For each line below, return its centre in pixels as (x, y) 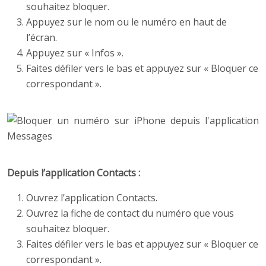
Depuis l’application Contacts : (74, 173)
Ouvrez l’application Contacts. (92, 198)
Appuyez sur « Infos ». (75, 53)
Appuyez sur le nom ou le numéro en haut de (126, 22)
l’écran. (42, 38)
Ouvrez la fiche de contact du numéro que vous (130, 213)
